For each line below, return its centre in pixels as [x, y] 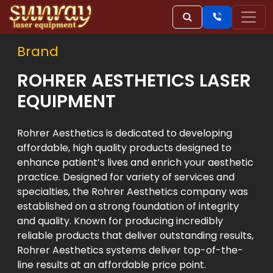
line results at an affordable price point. [112, 265]
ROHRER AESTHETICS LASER [134, 80]
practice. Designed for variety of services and [126, 177]
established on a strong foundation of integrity [128, 206]
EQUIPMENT [66, 101]
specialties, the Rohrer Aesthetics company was [133, 192]
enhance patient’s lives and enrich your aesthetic [135, 162]
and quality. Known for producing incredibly [120, 221]
